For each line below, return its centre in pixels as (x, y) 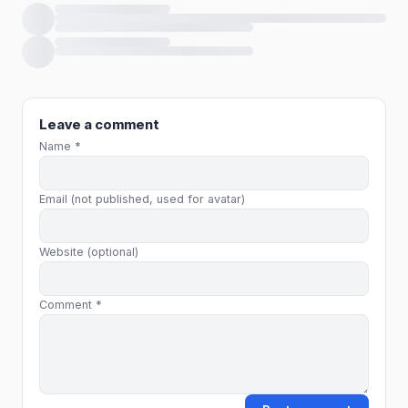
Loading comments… (94, 13)
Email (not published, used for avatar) (142, 199)
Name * (60, 146)
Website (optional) (89, 251)
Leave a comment (99, 124)
